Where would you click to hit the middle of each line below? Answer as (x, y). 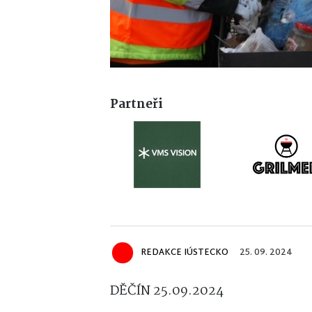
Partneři (136, 104)
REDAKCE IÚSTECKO (185, 252)
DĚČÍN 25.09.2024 (167, 291)
